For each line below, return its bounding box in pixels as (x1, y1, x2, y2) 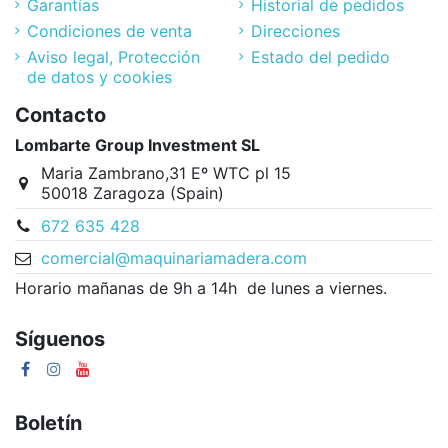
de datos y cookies (27, 67, 172, 88)
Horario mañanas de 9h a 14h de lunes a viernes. (15, 278, 387, 299)
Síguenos (15, 327, 105, 352)
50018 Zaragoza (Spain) (40, 183, 224, 204)
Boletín (15, 411, 82, 436)
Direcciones (251, 20, 340, 41)
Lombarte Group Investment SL (15, 135, 260, 156)
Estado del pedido (251, 47, 390, 68)
